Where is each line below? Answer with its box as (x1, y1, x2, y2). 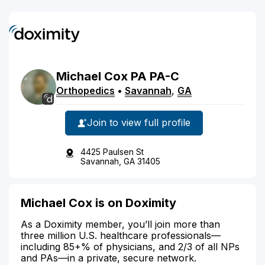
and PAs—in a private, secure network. (21, 251, 196, 264)
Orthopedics (56, 84, 115, 96)
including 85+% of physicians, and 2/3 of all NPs (21, 240, 240, 253)
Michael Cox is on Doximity (21, 195, 176, 210)
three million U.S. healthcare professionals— (21, 229, 221, 241)
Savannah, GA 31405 (80, 156, 160, 166)
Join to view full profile (87, 117, 190, 128)
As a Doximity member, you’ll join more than (21, 218, 220, 230)
